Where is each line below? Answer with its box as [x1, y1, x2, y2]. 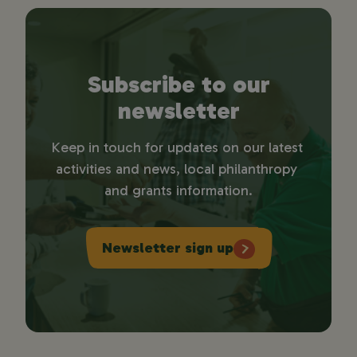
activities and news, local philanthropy [56, 160, 297, 178]
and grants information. [104, 182, 253, 200]
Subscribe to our [87, 70, 270, 100]
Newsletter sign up [101, 238, 233, 257]
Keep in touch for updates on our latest [50, 139, 303, 157]
